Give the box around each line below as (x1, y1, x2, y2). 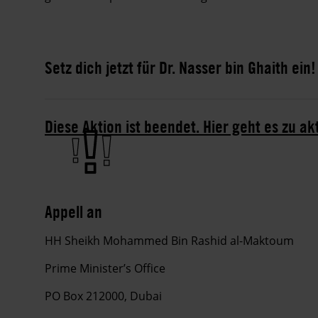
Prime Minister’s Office (45, 260, 165, 276)
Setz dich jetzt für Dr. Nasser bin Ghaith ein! (45, 56, 316, 78)
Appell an (45, 200, 102, 222)
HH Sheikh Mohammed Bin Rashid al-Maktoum (45, 232, 294, 248)
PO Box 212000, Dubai (45, 287, 162, 304)
